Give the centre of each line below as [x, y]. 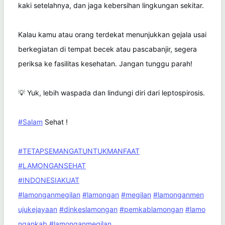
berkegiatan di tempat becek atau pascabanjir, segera [107, 49]
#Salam [30, 122]
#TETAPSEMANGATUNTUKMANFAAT [79, 151]
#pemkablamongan [151, 209]
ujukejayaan [38, 209]
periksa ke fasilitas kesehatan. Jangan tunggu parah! [105, 63]
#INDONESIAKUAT [49, 180]
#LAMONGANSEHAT [52, 165]
